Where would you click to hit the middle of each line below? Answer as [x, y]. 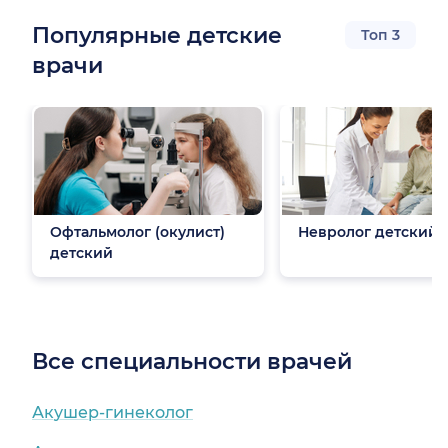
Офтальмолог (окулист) [137, 232]
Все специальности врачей [192, 362]
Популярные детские [157, 36]
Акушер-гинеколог [112, 413]
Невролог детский [368, 232]
